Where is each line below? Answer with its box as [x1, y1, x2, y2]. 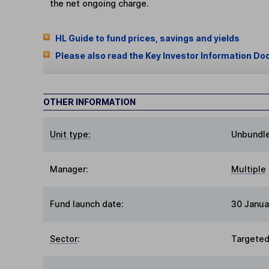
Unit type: [50, 129, 91, 140]
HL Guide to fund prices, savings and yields [55, 32, 240, 43]
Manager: [50, 164, 89, 175]
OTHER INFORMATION [43, 97, 136, 107]
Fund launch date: [50, 199, 124, 210]
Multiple [231, 164, 266, 175]
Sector [50, 234, 78, 244]
